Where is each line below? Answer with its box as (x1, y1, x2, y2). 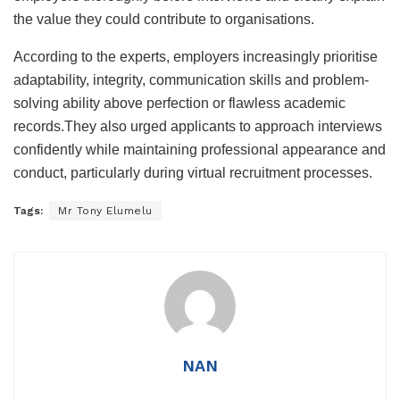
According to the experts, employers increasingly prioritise (13, 48, 378, 64)
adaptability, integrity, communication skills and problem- (13, 71, 369, 87)
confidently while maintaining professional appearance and (13, 141, 386, 157)
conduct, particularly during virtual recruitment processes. (13, 164, 372, 180)
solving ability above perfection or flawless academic (13, 95, 346, 111)
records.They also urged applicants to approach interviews (13, 118, 382, 134)
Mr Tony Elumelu (58, 204, 153, 217)
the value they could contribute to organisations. (13, 11, 314, 27)
